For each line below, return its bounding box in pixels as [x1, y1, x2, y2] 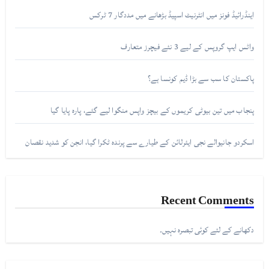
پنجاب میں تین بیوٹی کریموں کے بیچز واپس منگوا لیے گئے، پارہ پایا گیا [50, 103, 255, 119]
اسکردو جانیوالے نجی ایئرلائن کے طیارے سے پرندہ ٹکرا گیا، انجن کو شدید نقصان [25, 134, 255, 151]
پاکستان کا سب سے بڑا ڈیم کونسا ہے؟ [147, 71, 255, 87]
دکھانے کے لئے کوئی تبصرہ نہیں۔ [160, 222, 255, 238]
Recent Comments [161, 181, 255, 212]
